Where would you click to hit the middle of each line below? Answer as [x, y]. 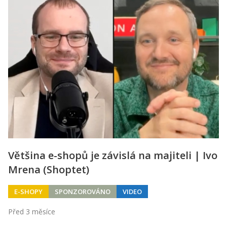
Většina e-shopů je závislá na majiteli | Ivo [113, 155]
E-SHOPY [28, 191]
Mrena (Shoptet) [49, 169]
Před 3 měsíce [32, 211]
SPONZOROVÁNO [83, 191]
